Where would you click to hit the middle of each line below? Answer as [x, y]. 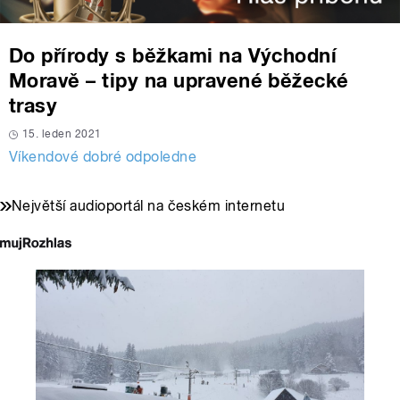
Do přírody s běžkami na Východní [173, 56]
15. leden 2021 [62, 134]
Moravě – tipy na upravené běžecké [179, 81]
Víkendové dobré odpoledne [103, 157]
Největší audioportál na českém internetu [149, 206]
